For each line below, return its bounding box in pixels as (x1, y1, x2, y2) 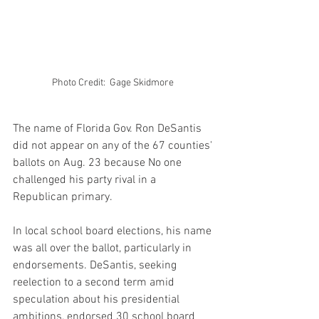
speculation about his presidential (13, 292, 182, 307)
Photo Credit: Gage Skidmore (52, 76, 176, 89)
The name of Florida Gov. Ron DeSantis (13, 121, 204, 136)
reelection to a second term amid (13, 275, 177, 290)
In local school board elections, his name (13, 224, 214, 239)
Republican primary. (13, 189, 113, 204)
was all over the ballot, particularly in (13, 241, 194, 256)
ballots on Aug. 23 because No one (13, 155, 184, 170)
